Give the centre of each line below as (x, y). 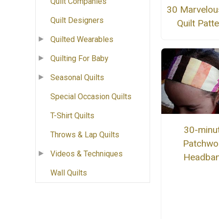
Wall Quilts (69, 173)
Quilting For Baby (79, 59)
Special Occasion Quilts (91, 97)
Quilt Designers (77, 21)
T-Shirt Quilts (72, 116)
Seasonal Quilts (77, 78)
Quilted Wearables (82, 40)
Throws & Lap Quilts (85, 135)
